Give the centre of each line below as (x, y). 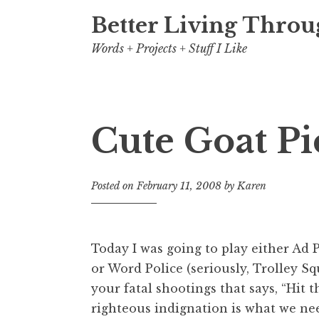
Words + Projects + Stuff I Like (169, 48)
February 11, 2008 (179, 186)
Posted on (114, 186)
